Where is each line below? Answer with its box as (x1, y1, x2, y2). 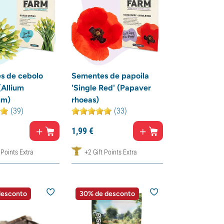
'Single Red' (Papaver (71, 83, 151, 92)
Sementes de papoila (71, 71, 149, 80)
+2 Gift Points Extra (84, 148, 137, 156)
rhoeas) (71, 95, 99, 104)
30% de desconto (79, 189, 135, 198)
